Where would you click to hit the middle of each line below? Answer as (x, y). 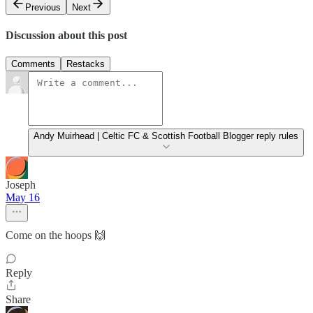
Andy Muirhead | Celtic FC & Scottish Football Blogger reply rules (166, 136)
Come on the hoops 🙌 (56, 235)
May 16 (23, 198)
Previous (43, 7)
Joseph (21, 185)
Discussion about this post (66, 35)
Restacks (86, 64)
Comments (33, 64)
